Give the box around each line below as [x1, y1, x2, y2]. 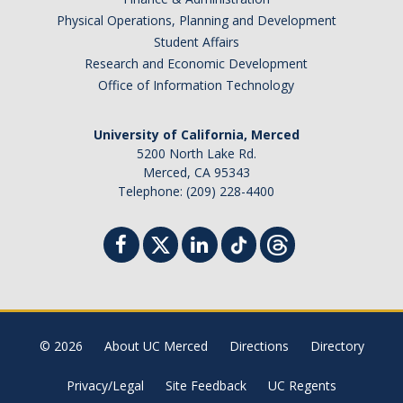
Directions [228, 337, 289, 355]
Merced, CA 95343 [142, 164, 250, 182]
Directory [309, 337, 364, 355]
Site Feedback [166, 377, 246, 395]
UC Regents [268, 377, 336, 395]
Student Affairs [153, 33, 239, 51]
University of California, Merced [93, 126, 300, 144]
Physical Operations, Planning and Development [56, 12, 336, 30]
